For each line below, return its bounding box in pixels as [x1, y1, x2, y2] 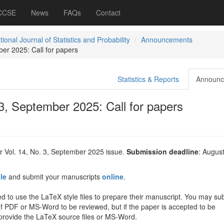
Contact [96, 7, 120, 17]
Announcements [140, 34, 192, 44]
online [101, 171, 123, 181]
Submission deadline [126, 146, 198, 156]
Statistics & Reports [117, 74, 179, 84]
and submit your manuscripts [8, 171, 102, 181]
